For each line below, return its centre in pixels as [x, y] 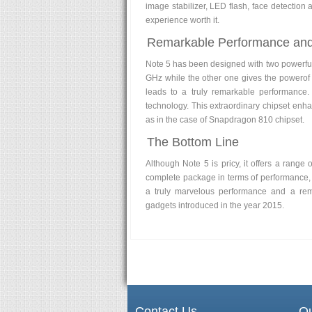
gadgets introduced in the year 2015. [215, 205]
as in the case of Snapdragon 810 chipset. [225, 119]
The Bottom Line [193, 142]
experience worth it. [182, 20]
